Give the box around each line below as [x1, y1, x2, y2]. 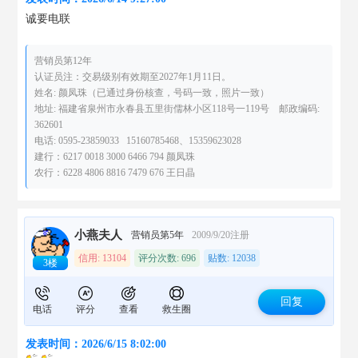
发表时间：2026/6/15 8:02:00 [26, 338, 167, 350]
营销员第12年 [34, 55, 93, 66]
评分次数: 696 [138, 253, 197, 264]
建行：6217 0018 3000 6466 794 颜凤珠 [34, 151, 196, 162]
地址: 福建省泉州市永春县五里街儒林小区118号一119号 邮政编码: [34, 103, 320, 114]
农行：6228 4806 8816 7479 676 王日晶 [34, 167, 196, 178]
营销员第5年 [131, 229, 185, 241]
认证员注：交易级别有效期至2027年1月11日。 [34, 71, 232, 82]
